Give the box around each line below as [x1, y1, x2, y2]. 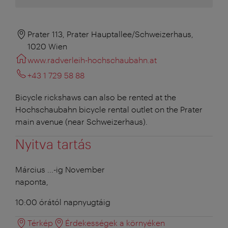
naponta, [15, 176, 48, 186]
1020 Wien [27, 41, 67, 51]
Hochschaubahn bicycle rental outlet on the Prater [15, 104, 203, 114]
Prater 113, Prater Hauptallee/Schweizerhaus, [27, 28, 193, 39]
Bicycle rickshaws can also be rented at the [15, 92, 176, 102]
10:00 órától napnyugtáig [15, 196, 110, 207]
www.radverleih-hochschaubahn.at [27, 54, 157, 65]
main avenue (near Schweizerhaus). [15, 116, 148, 126]
